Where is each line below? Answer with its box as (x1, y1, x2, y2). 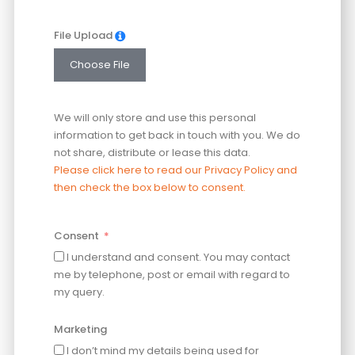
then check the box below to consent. (53, 180, 246, 196)
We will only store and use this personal (53, 110, 256, 126)
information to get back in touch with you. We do (53, 128, 300, 143)
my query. (53, 284, 105, 300)
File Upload (53, 27, 113, 43)
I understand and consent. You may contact (66, 249, 290, 265)
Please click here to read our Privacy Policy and (53, 162, 297, 178)
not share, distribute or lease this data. (53, 145, 250, 161)
